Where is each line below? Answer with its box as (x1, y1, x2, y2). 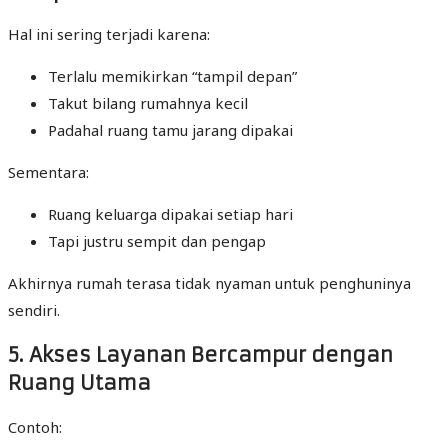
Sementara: (8, 162, 89, 183)
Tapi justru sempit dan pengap (48, 231, 266, 252)
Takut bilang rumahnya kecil (48, 93, 248, 114)
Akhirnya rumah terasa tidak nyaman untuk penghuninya (8, 273, 411, 294)
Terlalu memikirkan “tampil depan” (48, 66, 297, 87)
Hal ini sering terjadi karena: (8, 24, 210, 45)
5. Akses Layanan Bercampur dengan (8, 342, 393, 368)
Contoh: (8, 416, 62, 437)
